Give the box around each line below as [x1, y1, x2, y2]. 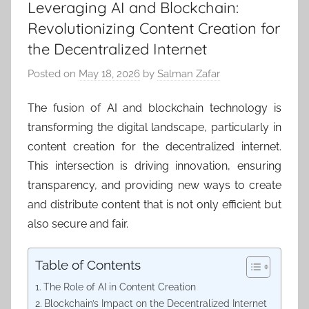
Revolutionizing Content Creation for [28, 19, 280, 38]
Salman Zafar [157, 67, 220, 80]
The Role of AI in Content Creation [43, 281, 196, 292]
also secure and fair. [28, 217, 128, 230]
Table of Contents [35, 257, 141, 273]
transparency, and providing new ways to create [28, 179, 281, 192]
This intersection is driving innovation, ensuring [28, 159, 281, 172]
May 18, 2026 [79, 67, 140, 80]
